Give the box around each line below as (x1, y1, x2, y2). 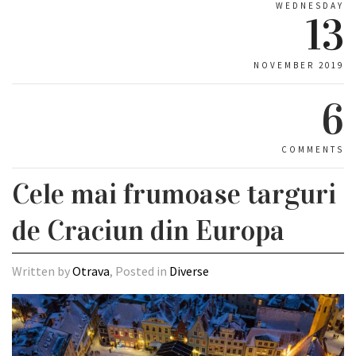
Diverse (169, 263, 209, 279)
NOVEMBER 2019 (253, 60, 344, 71)
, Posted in (110, 263, 169, 279)
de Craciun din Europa (12, 213, 284, 248)
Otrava (72, 263, 110, 279)
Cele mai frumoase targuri (12, 176, 336, 211)
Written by (12, 263, 72, 279)
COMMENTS (281, 144, 344, 155)
